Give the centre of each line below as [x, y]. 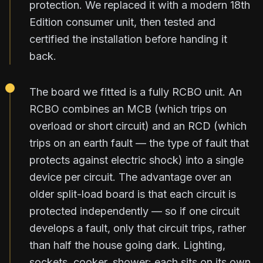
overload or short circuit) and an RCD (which [138, 126]
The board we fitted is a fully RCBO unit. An [136, 92]
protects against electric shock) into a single [136, 160]
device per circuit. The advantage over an [130, 177]
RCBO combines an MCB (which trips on [128, 109]
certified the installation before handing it [128, 39]
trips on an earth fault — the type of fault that [139, 143]
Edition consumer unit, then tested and [122, 22]
